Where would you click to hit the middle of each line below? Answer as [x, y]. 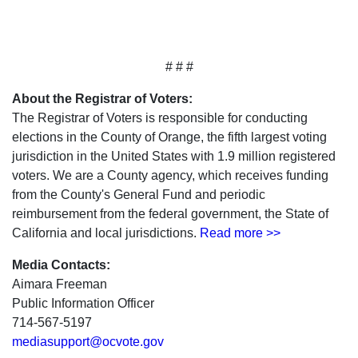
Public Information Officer [83, 303]
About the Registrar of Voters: [102, 99]
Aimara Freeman [60, 284]
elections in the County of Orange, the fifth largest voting [169, 137]
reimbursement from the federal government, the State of [170, 214]
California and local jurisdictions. [106, 233]
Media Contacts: [61, 265]
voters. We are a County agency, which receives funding [170, 175]
